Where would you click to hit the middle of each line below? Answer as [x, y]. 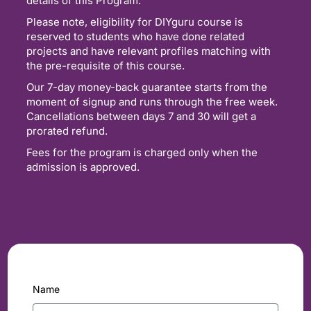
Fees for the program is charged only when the [142, 153]
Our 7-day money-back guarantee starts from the [147, 87]
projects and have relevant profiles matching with [149, 51]
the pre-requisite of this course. [106, 66]
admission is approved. [83, 167]
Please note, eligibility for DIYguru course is [135, 22]
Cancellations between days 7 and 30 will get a [141, 117]
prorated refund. [67, 131]
